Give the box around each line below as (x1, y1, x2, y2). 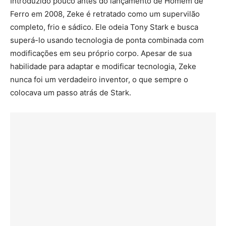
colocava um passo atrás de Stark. (10, 87, 131, 97)
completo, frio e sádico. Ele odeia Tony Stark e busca (10, 22, 198, 32)
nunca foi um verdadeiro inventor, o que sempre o (10, 74, 188, 84)
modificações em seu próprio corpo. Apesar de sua (10, 48, 192, 58)
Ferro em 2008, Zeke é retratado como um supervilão (10, 9, 200, 19)
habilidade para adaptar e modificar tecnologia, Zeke (10, 61, 196, 71)
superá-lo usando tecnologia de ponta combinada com (10, 35, 204, 45)
